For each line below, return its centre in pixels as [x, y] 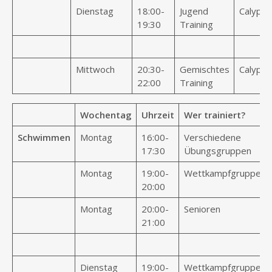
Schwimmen [44, 137]
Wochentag [106, 115]
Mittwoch [95, 69]
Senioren [202, 209]
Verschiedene [212, 137]
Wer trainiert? [214, 115]
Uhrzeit [158, 115]
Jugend [194, 11]
